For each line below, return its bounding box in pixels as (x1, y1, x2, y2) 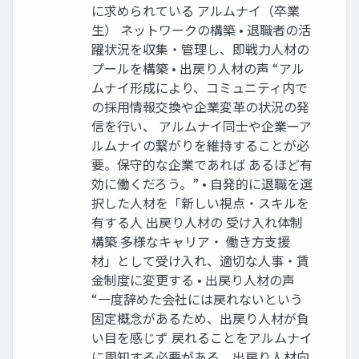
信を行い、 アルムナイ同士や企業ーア (91, 116, 312, 136)
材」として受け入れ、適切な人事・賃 (91, 251, 309, 271)
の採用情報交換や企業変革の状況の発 (91, 97, 309, 117)
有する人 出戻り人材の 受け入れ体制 (91, 212, 303, 232)
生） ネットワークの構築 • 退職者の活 (91, 20, 311, 40)
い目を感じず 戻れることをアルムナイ (91, 328, 313, 348)
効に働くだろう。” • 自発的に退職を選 (91, 174, 313, 194)
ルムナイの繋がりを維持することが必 (91, 135, 309, 155)
